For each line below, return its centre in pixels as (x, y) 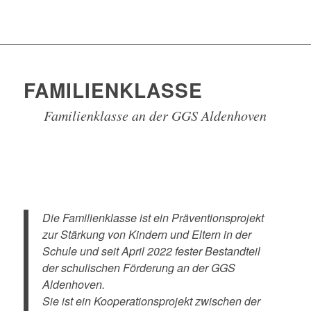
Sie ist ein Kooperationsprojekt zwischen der (151, 301)
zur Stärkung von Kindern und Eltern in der (146, 234)
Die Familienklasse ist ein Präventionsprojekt (153, 217)
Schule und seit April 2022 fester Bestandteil (151, 251)
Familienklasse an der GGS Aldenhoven (155, 115)
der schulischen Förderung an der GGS (138, 267)
